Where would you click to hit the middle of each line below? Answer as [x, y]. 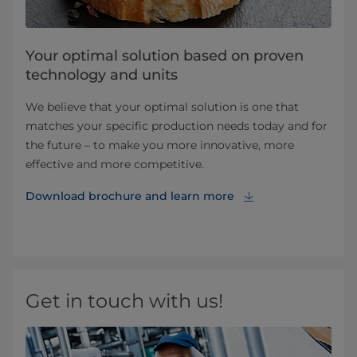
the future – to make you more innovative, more [160, 145]
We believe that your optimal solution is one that [162, 107]
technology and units [102, 75]
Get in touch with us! [124, 301]
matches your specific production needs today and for [177, 126]
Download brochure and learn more [130, 196]
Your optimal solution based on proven [165, 56]
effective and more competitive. [115, 165]
